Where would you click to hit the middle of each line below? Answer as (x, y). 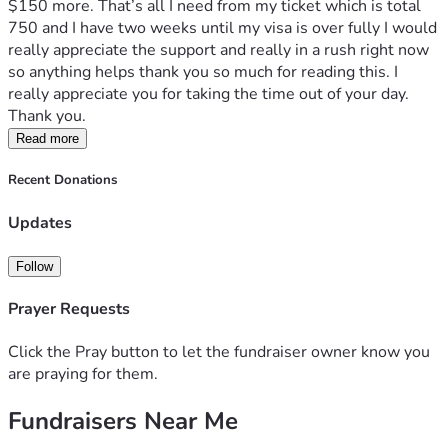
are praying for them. (83, 374)
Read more (47, 139)
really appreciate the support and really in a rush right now (218, 50)
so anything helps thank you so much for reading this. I (203, 72)
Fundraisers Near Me (123, 421)
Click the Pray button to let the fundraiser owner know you (219, 352)
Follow (34, 266)
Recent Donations (62, 180)
